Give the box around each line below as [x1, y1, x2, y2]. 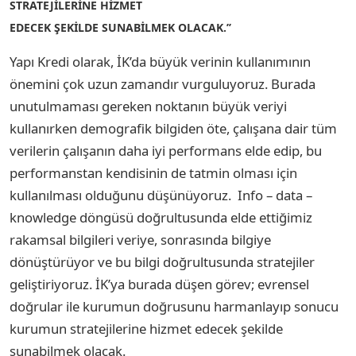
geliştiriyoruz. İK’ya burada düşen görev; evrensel [10, 274, 309, 293]
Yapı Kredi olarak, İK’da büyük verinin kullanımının [10, 52, 311, 71]
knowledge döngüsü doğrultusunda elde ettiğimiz [10, 207, 312, 226]
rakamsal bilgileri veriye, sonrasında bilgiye [10, 230, 271, 249]
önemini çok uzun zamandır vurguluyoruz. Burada [10, 74, 315, 93]
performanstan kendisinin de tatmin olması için [10, 163, 297, 182]
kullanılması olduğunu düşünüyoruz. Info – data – [10, 185, 312, 204]
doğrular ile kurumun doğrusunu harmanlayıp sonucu [10, 296, 339, 315]
